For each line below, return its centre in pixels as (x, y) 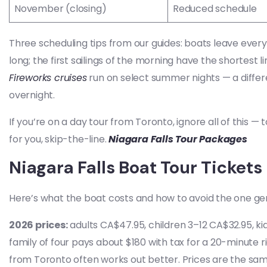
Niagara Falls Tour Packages (178, 139)
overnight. (32, 95)
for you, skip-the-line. (59, 139)
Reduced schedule (215, 9)
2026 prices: (38, 225)
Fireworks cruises (48, 78)
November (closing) (60, 9)
